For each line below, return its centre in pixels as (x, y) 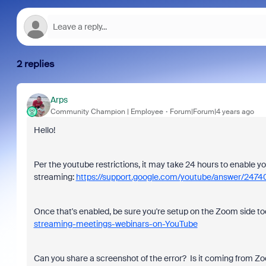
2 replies (35, 64)
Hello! (44, 130)
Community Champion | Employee (107, 111)
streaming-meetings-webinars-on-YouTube (115, 224)
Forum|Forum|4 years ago (212, 111)
